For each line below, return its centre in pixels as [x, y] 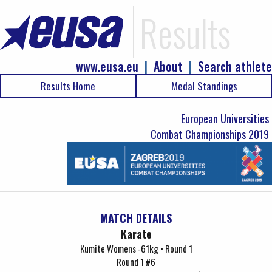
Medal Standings [204, 86]
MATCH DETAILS [136, 218]
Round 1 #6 [136, 262]
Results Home [68, 86]
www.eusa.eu [107, 66]
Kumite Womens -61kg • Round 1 [136, 248]
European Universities [225, 118]
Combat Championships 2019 [210, 134]
